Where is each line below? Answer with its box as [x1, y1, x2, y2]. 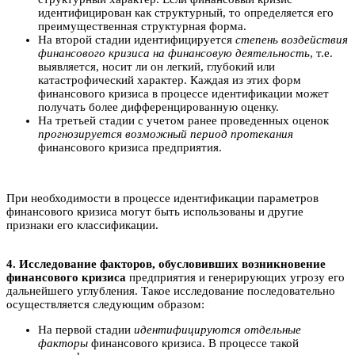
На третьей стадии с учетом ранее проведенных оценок [38, 113, 329, 127]
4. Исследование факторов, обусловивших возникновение [6, 257, 326, 270]
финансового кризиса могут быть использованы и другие [6, 204, 303, 218]
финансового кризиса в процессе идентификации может [38, 86, 329, 100]
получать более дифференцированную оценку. [38, 100, 279, 113]
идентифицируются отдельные [134, 323, 301, 336]
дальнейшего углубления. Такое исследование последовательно [6, 284, 335, 297]
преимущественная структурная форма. [38, 19, 246, 32]
